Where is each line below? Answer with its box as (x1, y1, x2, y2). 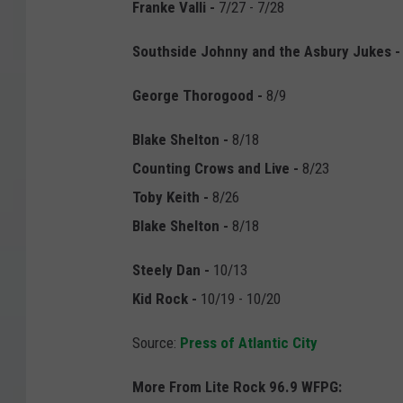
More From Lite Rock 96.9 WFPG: (132, 378, 342, 397)
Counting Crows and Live (132, 159, 290, 178)
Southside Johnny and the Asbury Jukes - (132, 42, 400, 61)
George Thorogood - (132, 86, 263, 105)
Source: (132, 334, 176, 353)
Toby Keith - (132, 188, 209, 207)
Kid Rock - (132, 290, 197, 309)
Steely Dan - (132, 261, 210, 280)
